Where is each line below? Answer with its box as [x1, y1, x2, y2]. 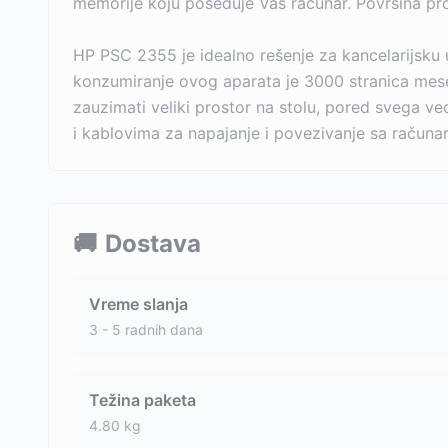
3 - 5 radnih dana [89, 321, 203, 338]
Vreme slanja [89, 294, 188, 314]
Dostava [105, 229, 201, 258]
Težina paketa [89, 390, 196, 410]
